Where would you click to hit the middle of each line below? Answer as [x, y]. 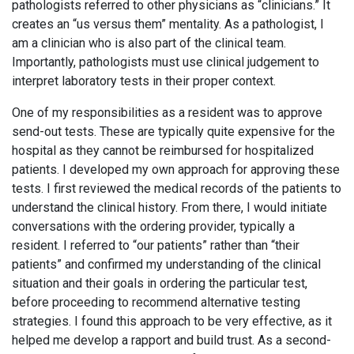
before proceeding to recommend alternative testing [156, 303]
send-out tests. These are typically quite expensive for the [173, 132]
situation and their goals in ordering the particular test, [160, 284]
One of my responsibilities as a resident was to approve [167, 113]
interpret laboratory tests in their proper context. [145, 81]
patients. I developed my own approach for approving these [176, 170]
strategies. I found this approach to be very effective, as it [172, 322]
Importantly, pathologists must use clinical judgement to [166, 62]
